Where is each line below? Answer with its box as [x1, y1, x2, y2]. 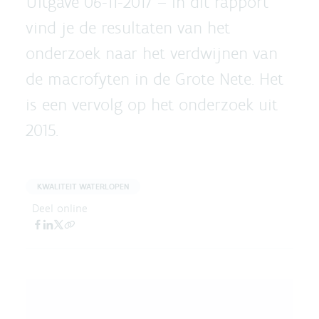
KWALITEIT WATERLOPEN [37, 182, 129, 192]
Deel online [32, 202, 88, 215]
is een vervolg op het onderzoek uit [26, 94, 278, 115]
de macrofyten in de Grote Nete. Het [26, 68, 283, 89]
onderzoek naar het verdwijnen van [26, 43, 278, 63]
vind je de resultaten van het [26, 17, 230, 38]
